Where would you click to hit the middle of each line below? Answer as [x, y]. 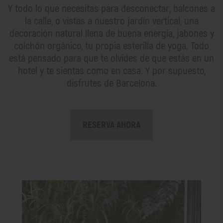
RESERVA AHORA [111, 125]
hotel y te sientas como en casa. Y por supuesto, [111, 71]
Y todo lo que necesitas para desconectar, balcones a [111, 8]
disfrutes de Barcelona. [111, 83]
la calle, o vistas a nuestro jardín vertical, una [111, 21]
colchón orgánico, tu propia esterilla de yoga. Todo [111, 46]
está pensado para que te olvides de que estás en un [111, 58]
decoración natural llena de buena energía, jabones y [111, 33]
